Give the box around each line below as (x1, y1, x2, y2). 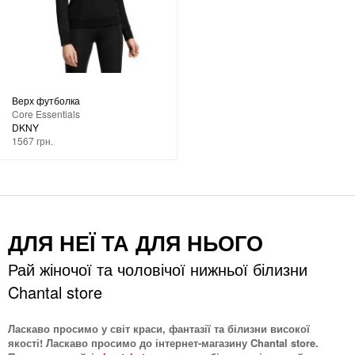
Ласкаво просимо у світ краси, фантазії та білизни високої (8, 320, 310, 336)
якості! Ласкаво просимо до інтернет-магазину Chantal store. (8, 334, 319, 350)
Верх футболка (12, 93, 80, 107)
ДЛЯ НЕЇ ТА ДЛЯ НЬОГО (8, 227, 263, 258)
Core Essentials (12, 106, 80, 120)
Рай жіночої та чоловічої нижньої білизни (8, 257, 307, 281)
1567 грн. (12, 133, 53, 147)
